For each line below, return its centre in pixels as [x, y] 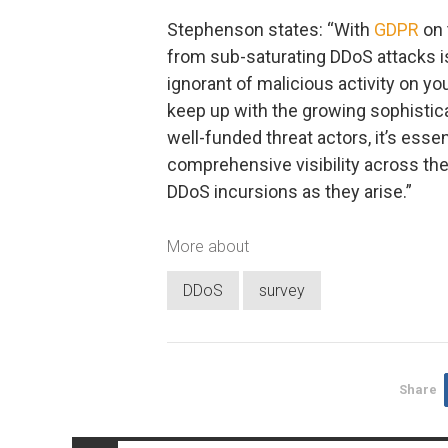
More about [208, 247]
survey [282, 290]
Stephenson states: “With [270, 29]
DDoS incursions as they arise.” [289, 191]
